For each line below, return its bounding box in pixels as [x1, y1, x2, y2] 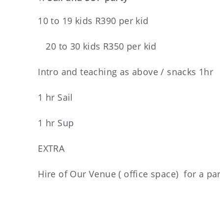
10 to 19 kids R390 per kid [38, 15, 149, 27]
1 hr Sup [38, 117, 74, 129]
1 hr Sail [38, 91, 73, 103]
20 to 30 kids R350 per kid [38, 40, 157, 52]
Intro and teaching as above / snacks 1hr [38, 66, 214, 78]
